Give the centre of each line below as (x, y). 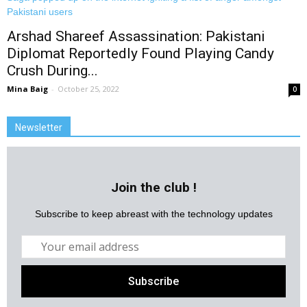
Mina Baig (27, 89)
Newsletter (39, 127)
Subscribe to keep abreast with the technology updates (153, 214)
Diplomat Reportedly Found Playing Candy (140, 53)
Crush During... (52, 71)
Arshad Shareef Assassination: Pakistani (136, 36)
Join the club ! (153, 187)
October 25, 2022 (88, 89)
